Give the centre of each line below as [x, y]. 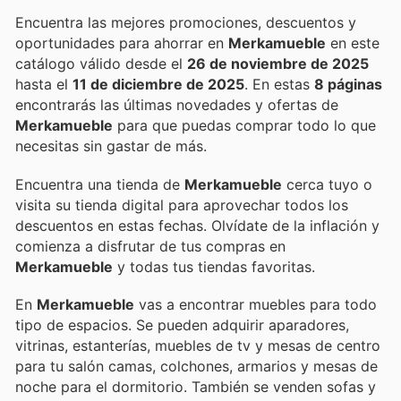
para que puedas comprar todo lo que [244, 126]
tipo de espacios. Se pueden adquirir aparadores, [182, 324]
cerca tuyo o [327, 184]
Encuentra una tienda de [100, 184]
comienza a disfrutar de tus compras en [150, 246]
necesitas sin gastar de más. [111, 146]
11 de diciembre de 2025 [158, 85]
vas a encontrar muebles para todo [256, 304]
